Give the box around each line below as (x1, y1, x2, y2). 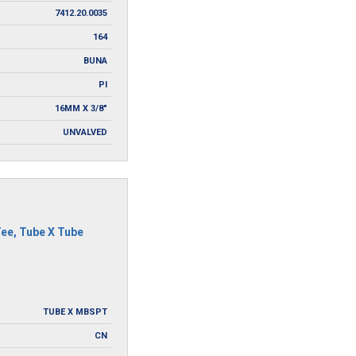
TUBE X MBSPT (43, 306, 108, 317)
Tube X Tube (18, 225, 83, 238)
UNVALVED (63, 127, 108, 138)
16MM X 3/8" (55, 103, 108, 114)
